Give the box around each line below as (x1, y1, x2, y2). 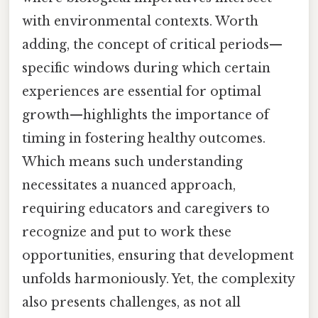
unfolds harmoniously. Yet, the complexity (22, 271, 295, 287)
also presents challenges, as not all (22, 295, 241, 311)
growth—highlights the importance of (22, 107, 269, 124)
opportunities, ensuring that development (22, 248, 294, 264)
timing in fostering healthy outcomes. (22, 131, 265, 147)
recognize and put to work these (22, 224, 231, 241)
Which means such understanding (22, 154, 243, 170)
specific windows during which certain (22, 60, 270, 77)
